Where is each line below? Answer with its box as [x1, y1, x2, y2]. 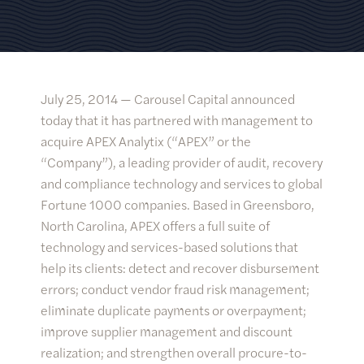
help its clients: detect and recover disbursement [41, 258, 319, 277]
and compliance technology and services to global [41, 174, 323, 193]
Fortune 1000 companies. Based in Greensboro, [41, 195, 314, 214]
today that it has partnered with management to [41, 110, 313, 129]
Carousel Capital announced [134, 89, 295, 108]
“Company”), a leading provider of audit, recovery [41, 153, 323, 171]
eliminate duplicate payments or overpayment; [41, 301, 306, 319]
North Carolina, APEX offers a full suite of [41, 216, 270, 235]
